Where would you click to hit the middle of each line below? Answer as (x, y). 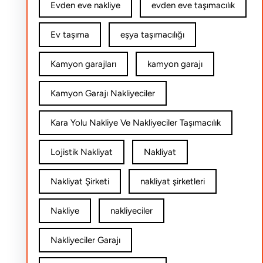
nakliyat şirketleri (172, 181)
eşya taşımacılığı (152, 35)
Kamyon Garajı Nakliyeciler (102, 93)
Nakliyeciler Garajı (85, 240)
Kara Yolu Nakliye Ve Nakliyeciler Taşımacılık (135, 123)
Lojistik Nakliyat (81, 152)
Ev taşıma (70, 35)
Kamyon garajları (83, 64)
